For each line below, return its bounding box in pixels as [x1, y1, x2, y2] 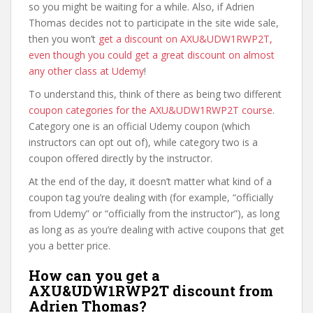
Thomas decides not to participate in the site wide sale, [29, 16, 279, 29]
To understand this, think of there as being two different [29, 87, 282, 101]
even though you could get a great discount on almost [29, 48, 275, 61]
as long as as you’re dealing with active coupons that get [29, 223, 284, 236]
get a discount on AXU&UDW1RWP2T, [99, 32, 272, 45]
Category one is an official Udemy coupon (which [29, 119, 250, 133]
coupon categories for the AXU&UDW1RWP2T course [29, 103, 272, 117]
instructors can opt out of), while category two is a [29, 136, 258, 149]
